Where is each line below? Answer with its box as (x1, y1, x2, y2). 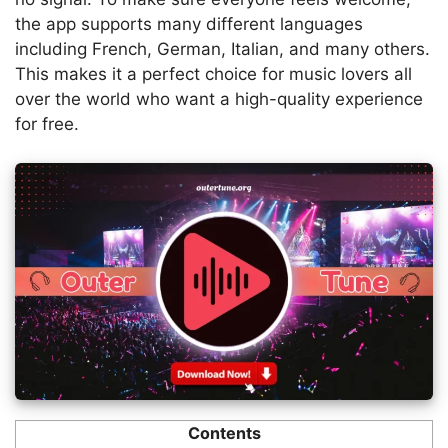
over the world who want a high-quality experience (15, 89, 423, 109)
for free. (15, 114, 79, 134)
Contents (187, 422, 261, 443)
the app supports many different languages (15, 14, 363, 34)
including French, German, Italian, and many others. (15, 39, 430, 59)
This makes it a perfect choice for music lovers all (15, 64, 412, 84)
